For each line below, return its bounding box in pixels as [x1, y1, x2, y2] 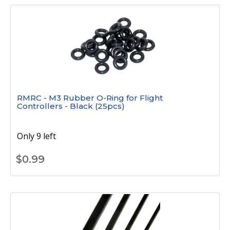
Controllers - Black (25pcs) [17, 101, 125, 111]
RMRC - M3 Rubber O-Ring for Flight [17, 93, 163, 103]
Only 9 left [17, 130, 56, 142]
